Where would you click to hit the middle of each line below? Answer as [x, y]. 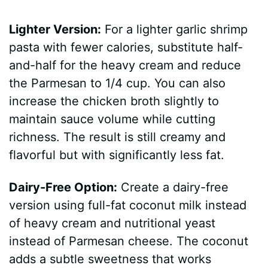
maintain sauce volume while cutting [112, 119]
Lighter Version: [55, 30]
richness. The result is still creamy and [118, 137]
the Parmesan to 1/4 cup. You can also [118, 83]
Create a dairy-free [173, 188]
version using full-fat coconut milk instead [128, 205]
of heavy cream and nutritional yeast [112, 223]
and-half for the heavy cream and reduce [125, 66]
